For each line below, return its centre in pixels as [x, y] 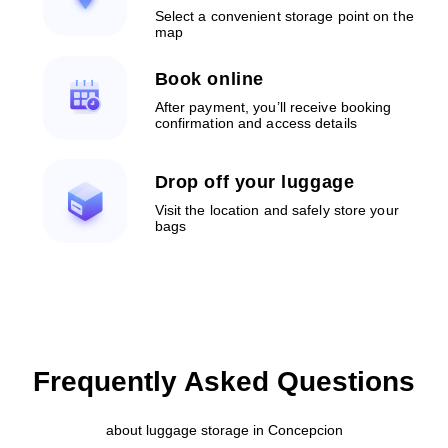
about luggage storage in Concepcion [224, 429]
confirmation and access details [255, 123]
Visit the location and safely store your [276, 210]
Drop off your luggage [254, 182]
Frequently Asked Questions [224, 381]
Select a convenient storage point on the [284, 15]
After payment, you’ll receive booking [273, 107]
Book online [209, 79]
